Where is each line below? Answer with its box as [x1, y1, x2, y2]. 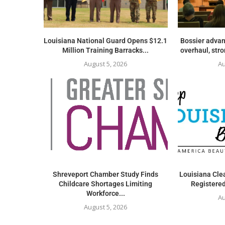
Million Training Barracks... [62, 46, 149, 55]
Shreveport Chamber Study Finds [53, 170, 159, 178]
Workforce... [86, 189, 125, 197]
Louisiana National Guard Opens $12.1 [44, 37, 168, 45]
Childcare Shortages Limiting [59, 179, 153, 188]
